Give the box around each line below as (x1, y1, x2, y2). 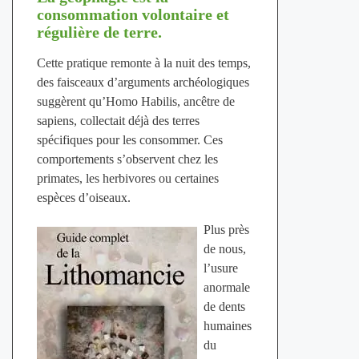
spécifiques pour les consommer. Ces (36, 133, 223, 147)
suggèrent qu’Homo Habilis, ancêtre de (36, 95, 235, 109)
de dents (203, 300, 245, 314)
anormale (203, 280, 250, 295)
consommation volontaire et (36, 6, 229, 24)
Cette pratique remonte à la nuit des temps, (36, 56, 251, 71)
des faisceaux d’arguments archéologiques (36, 75, 249, 90)
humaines (203, 319, 252, 333)
